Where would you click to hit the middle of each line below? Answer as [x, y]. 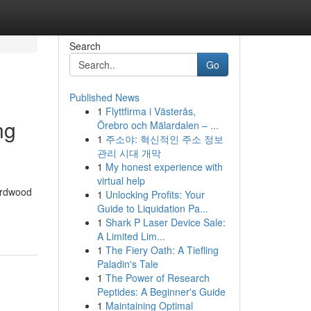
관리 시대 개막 [129, 153]
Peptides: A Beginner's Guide [161, 292]
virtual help [121, 180]
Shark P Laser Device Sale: [165, 222]
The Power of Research [157, 278]
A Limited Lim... [131, 236]
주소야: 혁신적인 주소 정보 [164, 139]
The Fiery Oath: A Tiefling [162, 250]
